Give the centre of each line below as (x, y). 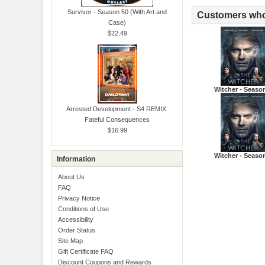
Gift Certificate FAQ (85, 252)
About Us (71, 177)
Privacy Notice (79, 198)
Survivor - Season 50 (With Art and (117, 12)
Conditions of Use (83, 209)
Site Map (70, 241)
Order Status (76, 230)
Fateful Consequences (117, 119)
